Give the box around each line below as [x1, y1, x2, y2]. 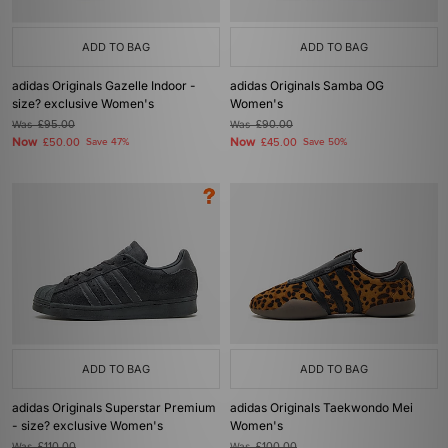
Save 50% [303, 136, 347, 148]
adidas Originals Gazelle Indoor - [12, 78, 196, 93]
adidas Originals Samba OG [230, 78, 384, 93]
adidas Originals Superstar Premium [12, 400, 216, 415]
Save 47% [86, 136, 129, 148]
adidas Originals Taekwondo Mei [230, 400, 413, 415]
